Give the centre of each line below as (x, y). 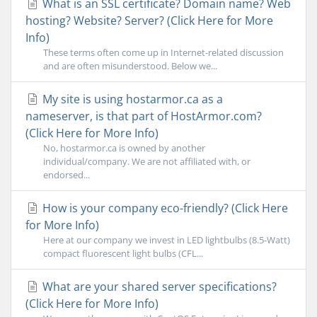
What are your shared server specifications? (158, 287)
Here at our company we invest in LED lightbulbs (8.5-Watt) (167, 240)
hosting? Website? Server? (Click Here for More (149, 21)
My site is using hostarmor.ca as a (131, 99)
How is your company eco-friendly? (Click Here (164, 208)
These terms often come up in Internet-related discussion (163, 52)
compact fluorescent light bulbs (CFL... (123, 253)
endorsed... (67, 175)
